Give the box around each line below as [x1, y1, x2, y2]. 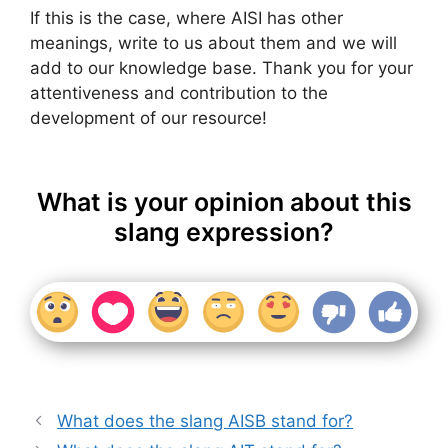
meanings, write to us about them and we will [30, 33, 397, 54]
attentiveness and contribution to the [30, 83, 328, 104]
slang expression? [114, 216, 334, 247]
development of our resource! [30, 108, 267, 129]
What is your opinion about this [36, 186, 412, 217]
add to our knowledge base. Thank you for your [30, 58, 413, 79]
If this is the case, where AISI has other [30, 8, 343, 29]
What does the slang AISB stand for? [57, 410, 354, 431]
